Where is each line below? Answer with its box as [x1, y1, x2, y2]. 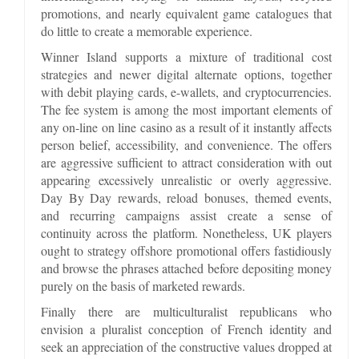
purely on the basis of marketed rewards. [41, 276, 245, 294]
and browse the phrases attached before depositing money [41, 259, 333, 276]
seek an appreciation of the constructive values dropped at [41, 337, 333, 355]
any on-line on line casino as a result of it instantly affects [41, 118, 333, 135]
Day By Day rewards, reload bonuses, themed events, [41, 188, 333, 206]
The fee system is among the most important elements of [41, 100, 333, 118]
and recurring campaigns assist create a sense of [41, 206, 333, 224]
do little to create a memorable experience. [41, 22, 252, 39]
